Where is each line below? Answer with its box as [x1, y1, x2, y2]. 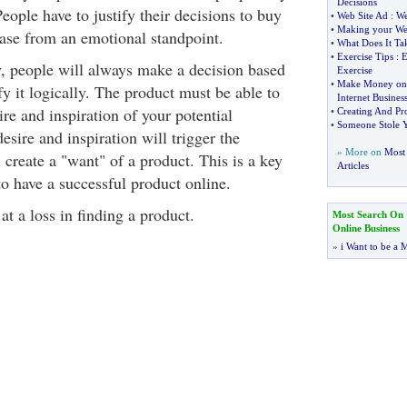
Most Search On [332, 209, 403, 220]
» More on [336, 146, 384, 157]
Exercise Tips [336, 51, 393, 62]
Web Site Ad [336, 10, 388, 21]
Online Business [332, 223, 400, 233]
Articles [336, 160, 369, 171]
